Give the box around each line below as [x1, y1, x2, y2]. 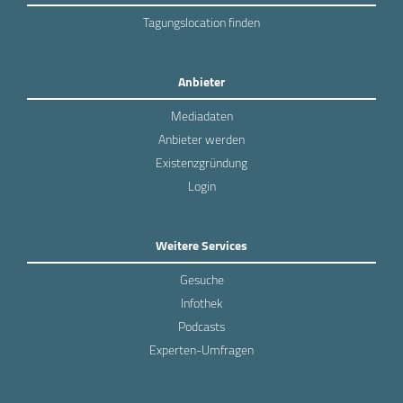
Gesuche [179, 267, 224, 291]
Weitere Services [156, 233, 247, 257]
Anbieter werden [158, 127, 245, 151]
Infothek [181, 291, 222, 315]
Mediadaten [170, 103, 233, 128]
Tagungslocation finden [143, 10, 260, 34]
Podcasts [178, 314, 225, 338]
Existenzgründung [156, 150, 247, 175]
